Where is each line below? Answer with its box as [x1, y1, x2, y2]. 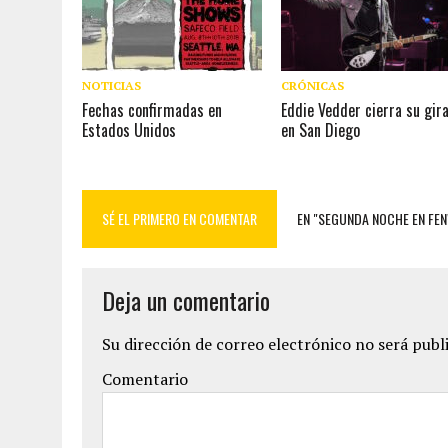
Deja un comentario [102, 281, 270, 318]
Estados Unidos [82, 117, 176, 142]
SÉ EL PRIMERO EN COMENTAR [102, 207, 257, 229]
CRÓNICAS [281, 77, 345, 93]
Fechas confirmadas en [82, 97, 222, 122]
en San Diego [281, 117, 361, 142]
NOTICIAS [82, 77, 141, 93]
